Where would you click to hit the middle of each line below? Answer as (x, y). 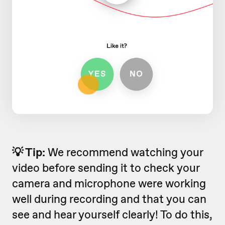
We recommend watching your (125, 152)
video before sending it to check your (106, 167)
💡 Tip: (30, 152)
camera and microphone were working (109, 183)
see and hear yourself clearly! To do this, (112, 214)
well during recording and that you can (109, 199)
